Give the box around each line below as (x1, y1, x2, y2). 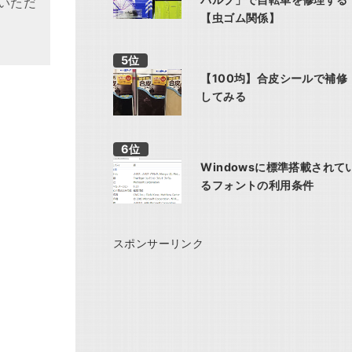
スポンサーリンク (113, 236, 204, 250)
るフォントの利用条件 (200, 178, 314, 192)
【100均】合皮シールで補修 (200, 71, 347, 86)
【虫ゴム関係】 (200, 11, 280, 25)
